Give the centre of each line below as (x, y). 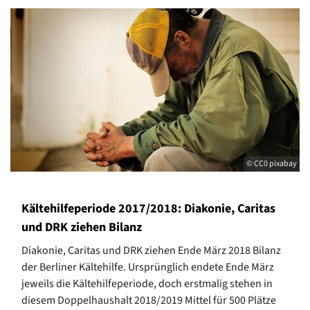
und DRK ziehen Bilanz (82, 227)
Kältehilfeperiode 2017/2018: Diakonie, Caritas (148, 208)
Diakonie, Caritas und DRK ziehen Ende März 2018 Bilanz (151, 250)
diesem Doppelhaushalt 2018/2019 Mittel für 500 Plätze (149, 300)
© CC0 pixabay (272, 163)
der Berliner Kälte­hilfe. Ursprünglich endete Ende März (148, 267)
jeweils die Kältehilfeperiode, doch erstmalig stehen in (147, 283)
